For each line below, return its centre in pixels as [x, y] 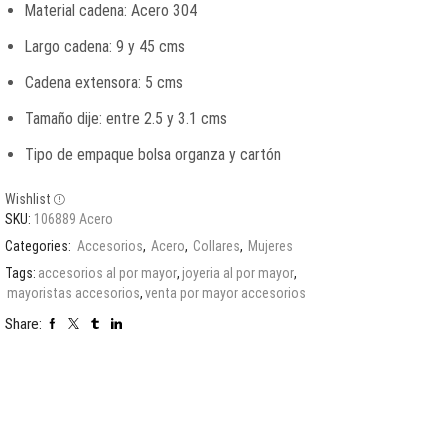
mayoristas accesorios [73, 292]
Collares [216, 245]
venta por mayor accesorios [225, 292]
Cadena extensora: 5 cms [104, 82]
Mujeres [270, 245]
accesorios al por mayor [107, 272]
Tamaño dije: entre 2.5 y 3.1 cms [126, 118]
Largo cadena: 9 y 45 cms [105, 46]
